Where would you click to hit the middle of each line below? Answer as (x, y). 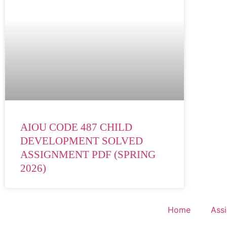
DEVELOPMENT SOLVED (82, 141)
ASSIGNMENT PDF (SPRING (88, 154)
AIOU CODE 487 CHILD (76, 127)
